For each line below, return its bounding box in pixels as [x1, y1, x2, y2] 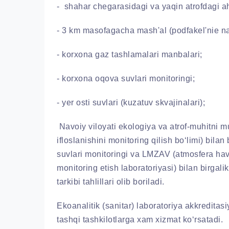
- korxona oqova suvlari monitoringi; [57, 74, 195, 83]
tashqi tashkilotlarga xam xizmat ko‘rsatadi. [57, 215, 223, 224]
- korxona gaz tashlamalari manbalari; [57, 50, 202, 59]
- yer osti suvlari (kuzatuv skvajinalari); [57, 98, 205, 107]
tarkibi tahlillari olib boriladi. [57, 177, 165, 186]
